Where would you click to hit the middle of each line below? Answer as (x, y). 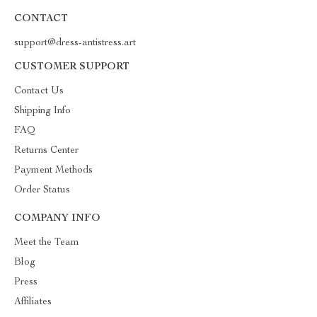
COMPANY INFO (57, 219)
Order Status (42, 191)
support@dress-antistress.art (75, 44)
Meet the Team (47, 243)
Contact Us (39, 92)
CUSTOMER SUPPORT (72, 68)
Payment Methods (53, 171)
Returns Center (46, 151)
